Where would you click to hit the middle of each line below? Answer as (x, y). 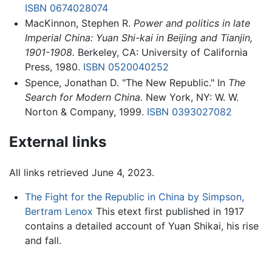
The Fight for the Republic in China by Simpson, (134, 196)
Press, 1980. (54, 67)
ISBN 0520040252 (126, 67)
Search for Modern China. (83, 97)
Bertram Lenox (59, 211)
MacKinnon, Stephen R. (79, 23)
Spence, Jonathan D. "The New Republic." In (126, 82)
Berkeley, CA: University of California (161, 53)
